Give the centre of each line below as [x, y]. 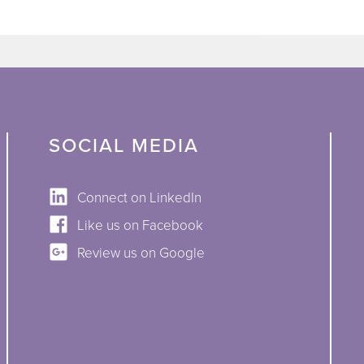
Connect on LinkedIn [139, 197]
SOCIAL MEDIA [123, 145]
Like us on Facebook [140, 225]
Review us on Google [141, 253]
